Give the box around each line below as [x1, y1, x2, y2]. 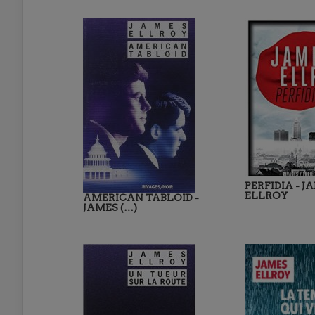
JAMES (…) [83, 201, 137, 213]
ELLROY [245, 189, 288, 201]
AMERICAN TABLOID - [83, 191, 199, 203]
